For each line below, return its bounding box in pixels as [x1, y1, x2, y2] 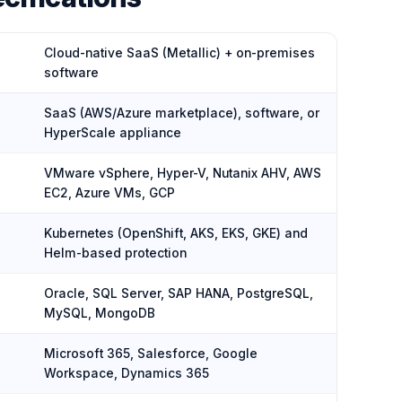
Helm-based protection [44, 246, 187, 260]
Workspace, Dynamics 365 [44, 366, 209, 380]
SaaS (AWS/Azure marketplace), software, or [44, 106, 319, 120]
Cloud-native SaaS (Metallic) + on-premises [44, 46, 315, 60]
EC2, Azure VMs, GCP [44, 186, 175, 200]
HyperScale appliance [44, 126, 181, 140]
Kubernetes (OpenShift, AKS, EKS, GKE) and [44, 226, 308, 240]
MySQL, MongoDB [44, 306, 155, 320]
